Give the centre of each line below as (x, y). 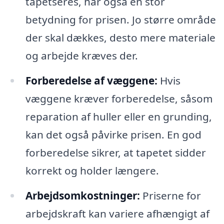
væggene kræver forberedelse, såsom (119, 99)
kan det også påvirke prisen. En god (113, 135)
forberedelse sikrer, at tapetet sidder (115, 153)
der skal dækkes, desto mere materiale (120, 38)
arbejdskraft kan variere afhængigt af (117, 213)
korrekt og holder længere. (92, 171)
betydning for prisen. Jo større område (120, 20)
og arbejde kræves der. (81, 56)
